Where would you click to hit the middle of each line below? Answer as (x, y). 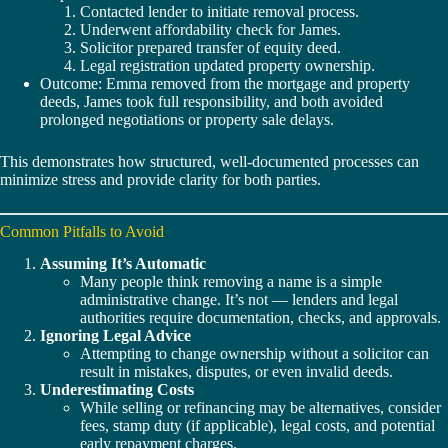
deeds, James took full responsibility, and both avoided (211, 101)
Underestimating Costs (117, 390)
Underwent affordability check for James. (210, 29)
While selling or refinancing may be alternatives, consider (260, 408)
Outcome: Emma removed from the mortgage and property (225, 83)
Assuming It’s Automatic (123, 264)
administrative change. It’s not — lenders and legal (239, 300)
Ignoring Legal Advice (115, 336)
